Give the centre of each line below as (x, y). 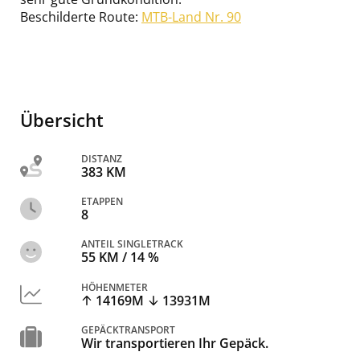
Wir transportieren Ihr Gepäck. (175, 343)
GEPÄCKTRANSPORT (128, 329)
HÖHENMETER (115, 287)
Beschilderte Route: (81, 17)
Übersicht (62, 120)
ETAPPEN (102, 202)
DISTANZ (102, 158)
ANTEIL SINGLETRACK (132, 244)
